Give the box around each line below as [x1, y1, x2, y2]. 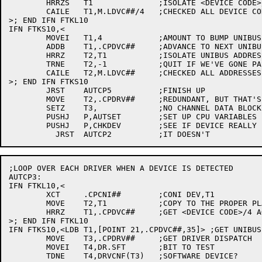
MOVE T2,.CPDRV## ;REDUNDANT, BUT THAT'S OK [9, 95, 46, 104]
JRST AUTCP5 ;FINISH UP [9, 86, 46, 95]
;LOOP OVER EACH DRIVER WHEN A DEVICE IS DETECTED [9, 164, 233, 173]
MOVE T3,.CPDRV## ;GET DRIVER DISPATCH [9, 234, 46, 243]
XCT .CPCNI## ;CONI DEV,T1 [9, 190, 46, 199]
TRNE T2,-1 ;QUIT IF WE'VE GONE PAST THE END [9, 60, 46, 68]
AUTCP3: [9, 173, 42, 181]
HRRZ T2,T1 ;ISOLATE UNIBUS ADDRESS [9, 51, 46, 60]
